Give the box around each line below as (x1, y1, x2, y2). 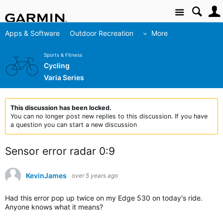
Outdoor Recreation (70, 29, 133, 37)
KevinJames (26, 171, 67, 180)
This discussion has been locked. (10, 104, 111, 111)
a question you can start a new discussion (10, 121, 137, 128)
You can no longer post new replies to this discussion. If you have (10, 112, 208, 120)
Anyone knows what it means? (5, 203, 103, 211)
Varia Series (44, 73, 84, 82)
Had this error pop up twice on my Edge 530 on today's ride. (5, 194, 203, 202)
